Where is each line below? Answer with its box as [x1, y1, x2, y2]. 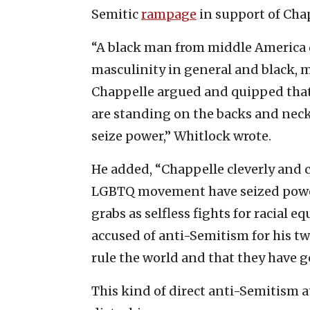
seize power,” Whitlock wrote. [91, 127, 271, 144]
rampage [141, 6, 197, 22]
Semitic [91, 6, 141, 22]
